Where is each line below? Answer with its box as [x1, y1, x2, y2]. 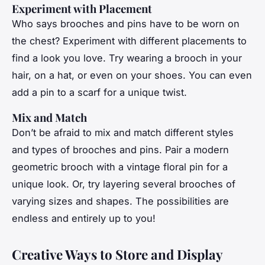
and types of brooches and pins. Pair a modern [12, 143, 229, 156]
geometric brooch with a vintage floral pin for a [12, 160, 228, 173]
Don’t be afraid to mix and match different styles [12, 126, 234, 138]
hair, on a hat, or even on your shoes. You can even [12, 69, 252, 81]
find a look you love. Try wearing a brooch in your [12, 51, 242, 64]
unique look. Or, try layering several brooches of [12, 177, 235, 190]
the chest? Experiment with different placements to [12, 34, 247, 47]
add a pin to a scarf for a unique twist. [12, 86, 187, 98]
